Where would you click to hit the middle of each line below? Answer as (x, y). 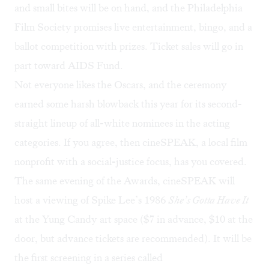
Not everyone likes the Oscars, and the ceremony (121, 85)
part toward (41, 66)
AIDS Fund (94, 66)
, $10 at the (228, 219)
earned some (43, 104)
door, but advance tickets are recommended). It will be (133, 239)
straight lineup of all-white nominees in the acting (122, 123)
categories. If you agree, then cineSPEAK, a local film (131, 143)
